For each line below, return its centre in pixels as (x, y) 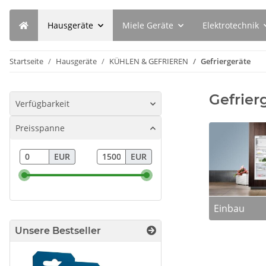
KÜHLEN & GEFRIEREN (149, 61)
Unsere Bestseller (58, 230)
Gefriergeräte (226, 61)
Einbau (229, 208)
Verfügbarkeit (42, 104)
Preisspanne (40, 128)
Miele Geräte (148, 25)
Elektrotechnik (231, 25)
